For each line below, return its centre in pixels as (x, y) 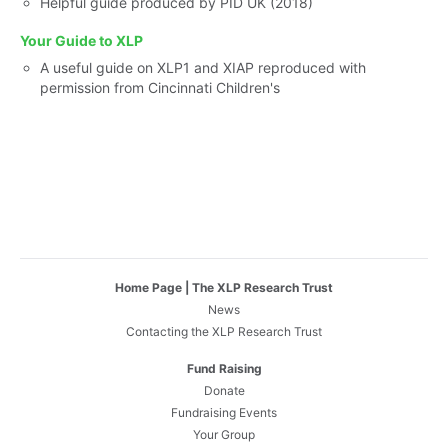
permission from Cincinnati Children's (160, 87)
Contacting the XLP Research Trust (224, 331)
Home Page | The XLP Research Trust (224, 287)
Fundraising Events (224, 412)
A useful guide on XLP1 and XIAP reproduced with (203, 67)
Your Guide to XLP (81, 40)
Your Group (224, 434)
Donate (224, 390)
